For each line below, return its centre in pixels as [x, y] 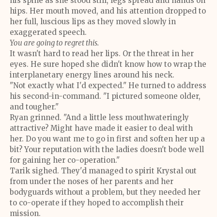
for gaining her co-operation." [65, 160]
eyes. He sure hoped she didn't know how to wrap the [108, 64]
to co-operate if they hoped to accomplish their [97, 203]
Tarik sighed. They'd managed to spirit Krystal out [103, 171]
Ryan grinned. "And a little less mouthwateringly [99, 117]
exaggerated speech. [48, 32]
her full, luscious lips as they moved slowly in [93, 22]
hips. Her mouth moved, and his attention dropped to [108, 11]
